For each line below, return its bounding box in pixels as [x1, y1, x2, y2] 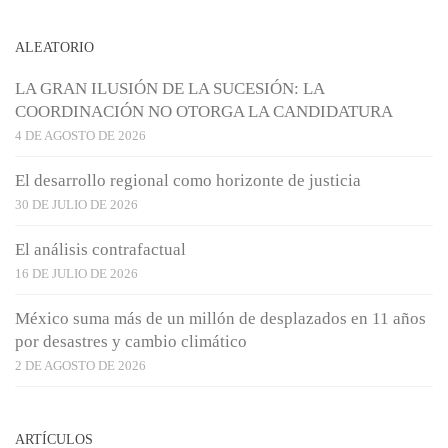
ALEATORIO [15, 39, 94, 56]
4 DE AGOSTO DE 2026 [15, 128, 146, 144]
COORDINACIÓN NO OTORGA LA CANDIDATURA [15, 102, 393, 122]
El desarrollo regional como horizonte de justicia [15, 171, 361, 191]
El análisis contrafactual [15, 240, 186, 260]
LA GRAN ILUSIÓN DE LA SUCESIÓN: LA [15, 79, 324, 99]
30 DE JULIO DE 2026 [15, 197, 138, 213]
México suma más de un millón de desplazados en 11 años [15, 309, 426, 329]
